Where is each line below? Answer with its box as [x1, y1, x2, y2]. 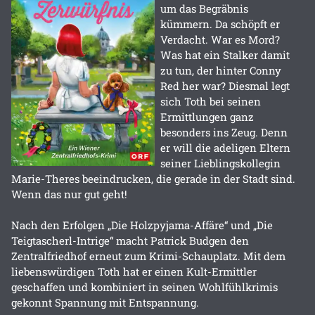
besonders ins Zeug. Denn [160, 124, 288, 139]
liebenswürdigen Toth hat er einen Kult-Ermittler [11, 264, 257, 278]
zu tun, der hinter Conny [160, 63, 281, 77]
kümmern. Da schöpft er [160, 16, 280, 31]
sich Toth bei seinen [160, 94, 261, 108]
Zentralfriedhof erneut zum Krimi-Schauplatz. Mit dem [11, 248, 285, 263]
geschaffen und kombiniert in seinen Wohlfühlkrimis [11, 279, 278, 294]
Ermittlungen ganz [160, 109, 254, 124]
